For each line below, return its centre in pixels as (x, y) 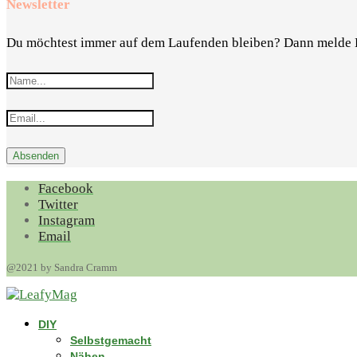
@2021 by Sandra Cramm (62, 267)
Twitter (58, 204)
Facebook (66, 188)
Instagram (67, 220)
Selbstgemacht (111, 340)
